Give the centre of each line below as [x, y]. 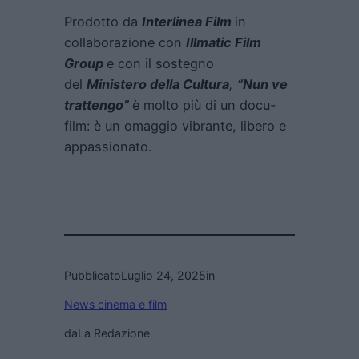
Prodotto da [103, 22]
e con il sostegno [160, 64]
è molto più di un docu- [204, 105]
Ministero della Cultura [158, 85]
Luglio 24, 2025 [163, 275]
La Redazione [114, 333]
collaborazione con [125, 43]
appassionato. [108, 147]
